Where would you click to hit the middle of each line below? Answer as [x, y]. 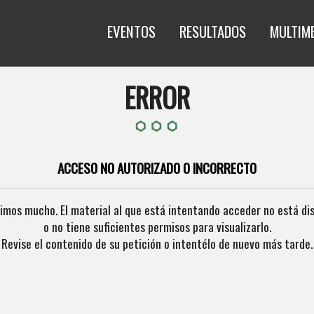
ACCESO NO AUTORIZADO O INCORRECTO [157, 168]
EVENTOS [131, 31]
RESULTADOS [213, 31]
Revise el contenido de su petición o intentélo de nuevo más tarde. [157, 243]
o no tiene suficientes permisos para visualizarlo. [157, 226]
